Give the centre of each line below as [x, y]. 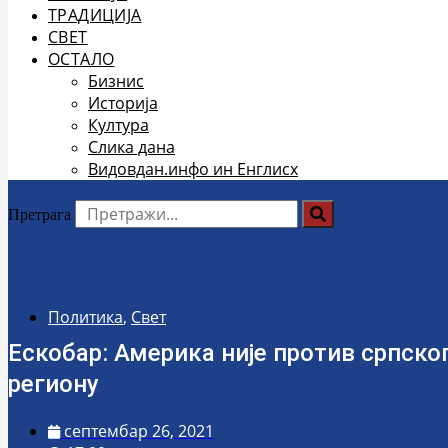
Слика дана [131, 147]
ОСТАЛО [81, 59]
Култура [118, 125]
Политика [85, 317]
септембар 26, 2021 [139, 431]
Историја [123, 103]
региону [53, 384]
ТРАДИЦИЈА [95, 15]
